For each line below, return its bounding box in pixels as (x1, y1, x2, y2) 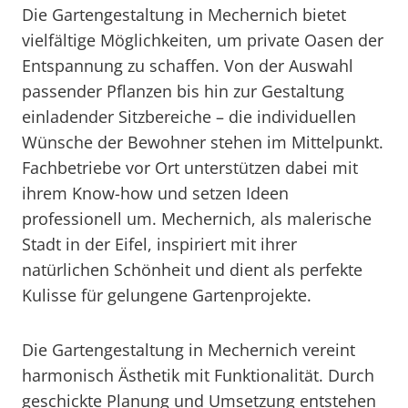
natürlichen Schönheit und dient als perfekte (22, 259, 362, 280)
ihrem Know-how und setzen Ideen (22, 182, 289, 204)
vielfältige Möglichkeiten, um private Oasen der (22, 29, 383, 51)
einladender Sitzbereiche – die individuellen (22, 106, 356, 127)
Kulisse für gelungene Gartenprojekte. (22, 284, 311, 306)
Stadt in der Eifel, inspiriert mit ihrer (22, 233, 297, 255)
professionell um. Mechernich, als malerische (22, 208, 372, 229)
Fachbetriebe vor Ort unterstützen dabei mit (22, 157, 358, 178)
